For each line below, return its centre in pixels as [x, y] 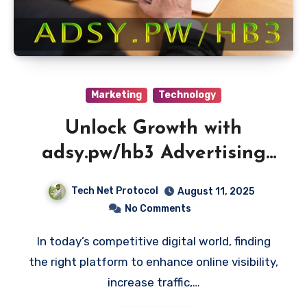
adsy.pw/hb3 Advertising [153, 153]
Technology [187, 95]
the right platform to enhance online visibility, [153, 261]
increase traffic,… [153, 282]
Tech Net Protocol [114, 191]
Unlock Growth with [153, 128]
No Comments [158, 208]
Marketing [116, 95]
